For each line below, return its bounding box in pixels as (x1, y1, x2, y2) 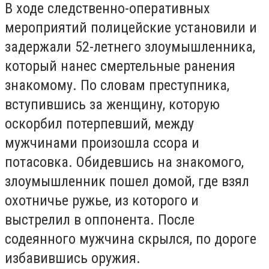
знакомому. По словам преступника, (5, 76, 229, 94)
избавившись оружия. (5, 249, 141, 267)
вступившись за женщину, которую (5, 95, 220, 113)
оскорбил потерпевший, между (5, 115, 194, 132)
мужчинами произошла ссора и (5, 134, 199, 151)
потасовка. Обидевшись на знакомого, (5, 153, 244, 171)
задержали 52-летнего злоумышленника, (5, 38, 255, 55)
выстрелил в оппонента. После (5, 211, 195, 228)
